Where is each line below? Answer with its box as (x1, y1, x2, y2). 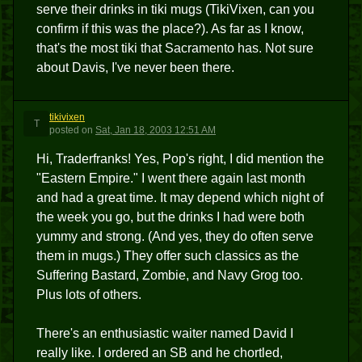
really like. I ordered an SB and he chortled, (36, 346, 283, 360)
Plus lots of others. (36, 288, 141, 301)
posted (49, 124, 79, 136)
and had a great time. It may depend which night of (36, 191, 323, 204)
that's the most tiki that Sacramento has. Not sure (36, 41, 314, 55)
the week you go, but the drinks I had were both (36, 210, 305, 224)
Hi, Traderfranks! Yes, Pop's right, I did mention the (36, 152, 324, 166)
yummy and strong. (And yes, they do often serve (36, 229, 314, 243)
